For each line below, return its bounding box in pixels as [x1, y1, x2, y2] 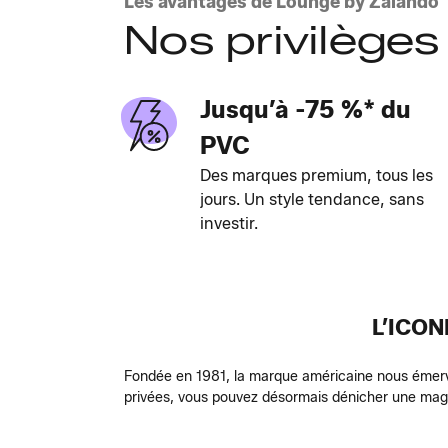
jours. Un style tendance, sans [200, 190, 424, 209]
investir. [200, 214, 258, 233]
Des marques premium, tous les [200, 166, 433, 185]
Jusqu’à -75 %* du [200, 95, 411, 124]
